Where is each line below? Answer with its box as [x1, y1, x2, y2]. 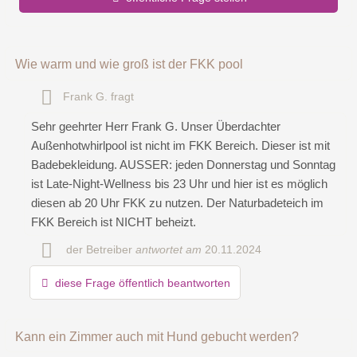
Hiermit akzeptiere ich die [43, 318, 184, 331]
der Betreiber [62, 242, 132, 256]
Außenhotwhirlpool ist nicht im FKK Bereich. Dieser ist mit [31, 138, 330, 152]
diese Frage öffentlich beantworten [52, 276, 231, 289]
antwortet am [135, 242, 205, 256]
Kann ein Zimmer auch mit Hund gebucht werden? [15, 330, 299, 344]
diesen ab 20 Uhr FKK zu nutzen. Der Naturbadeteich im [31, 195, 324, 210]
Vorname [19, 36, 69, 49]
